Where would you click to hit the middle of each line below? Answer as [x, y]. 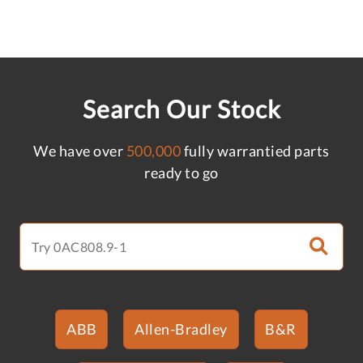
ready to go [181, 172]
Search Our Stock [181, 108]
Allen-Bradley [181, 329]
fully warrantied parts [255, 150]
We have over [80, 150]
